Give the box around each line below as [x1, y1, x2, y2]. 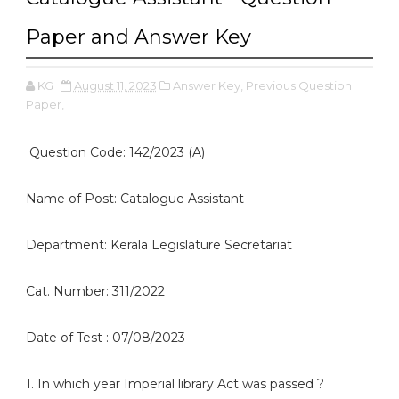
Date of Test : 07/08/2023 [25, 330, 185, 346]
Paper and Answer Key [25, 25, 251, 49]
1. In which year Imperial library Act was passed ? [25, 376, 324, 392]
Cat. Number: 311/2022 [25, 283, 165, 299]
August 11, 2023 [73, 78, 157, 93]
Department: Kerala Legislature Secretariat [25, 237, 292, 253]
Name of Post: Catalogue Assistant [25, 191, 244, 207]
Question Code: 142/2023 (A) [25, 144, 205, 160]
